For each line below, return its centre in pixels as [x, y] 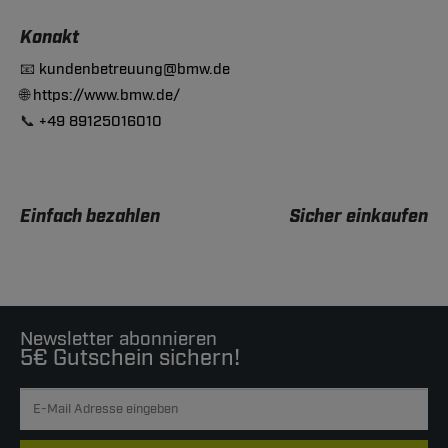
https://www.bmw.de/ [106, 95]
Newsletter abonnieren [118, 339]
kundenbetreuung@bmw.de [134, 69]
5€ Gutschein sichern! [130, 358]
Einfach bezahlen [90, 217]
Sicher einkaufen [358, 217]
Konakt [49, 38]
